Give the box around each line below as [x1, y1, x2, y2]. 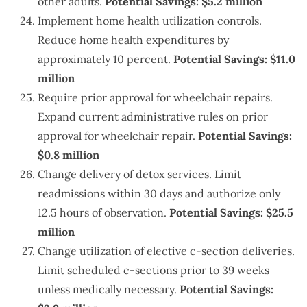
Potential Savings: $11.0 [173, 52, 295, 66]
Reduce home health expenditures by [38, 33, 229, 47]
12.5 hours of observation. [38, 206, 169, 220]
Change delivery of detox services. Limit [38, 167, 241, 182]
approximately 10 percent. [38, 52, 173, 66]
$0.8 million [38, 148, 99, 162]
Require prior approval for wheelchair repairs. [38, 90, 273, 105]
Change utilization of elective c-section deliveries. [38, 244, 295, 258]
